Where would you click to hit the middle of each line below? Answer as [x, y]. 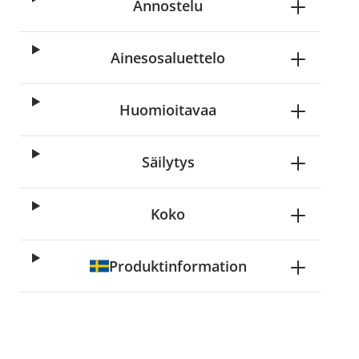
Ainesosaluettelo [168, 58]
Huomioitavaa [168, 110]
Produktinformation [177, 266]
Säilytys [168, 162]
